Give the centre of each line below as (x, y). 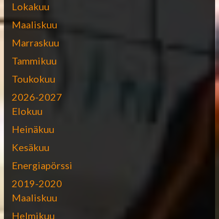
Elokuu (27, 111)
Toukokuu (33, 78)
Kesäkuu (31, 147)
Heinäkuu (33, 129)
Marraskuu (35, 42)
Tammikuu (34, 60)
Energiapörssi (42, 165)
